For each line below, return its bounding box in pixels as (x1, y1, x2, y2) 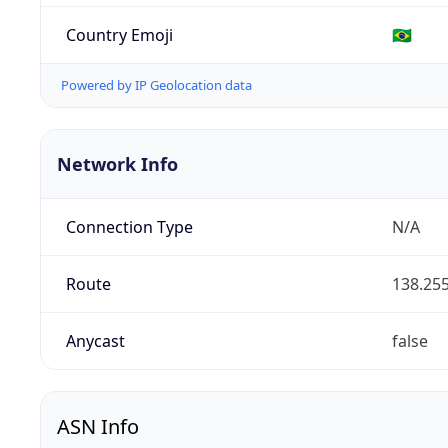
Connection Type (65, 216, 193, 239)
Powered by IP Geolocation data (61, 76, 252, 95)
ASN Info (57, 413, 139, 441)
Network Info (57, 152, 178, 177)
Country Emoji (65, 23, 173, 46)
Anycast (65, 330, 125, 353)
